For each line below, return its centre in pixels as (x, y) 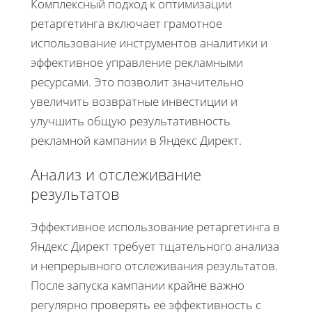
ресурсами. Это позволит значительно (137, 81)
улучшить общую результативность (131, 120)
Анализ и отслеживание (116, 174)
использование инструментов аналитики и (149, 42)
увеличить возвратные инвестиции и (134, 101)
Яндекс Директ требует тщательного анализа (155, 246)
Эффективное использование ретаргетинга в (155, 226)
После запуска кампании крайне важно (138, 285)
